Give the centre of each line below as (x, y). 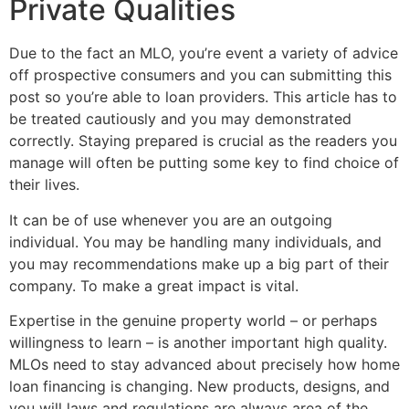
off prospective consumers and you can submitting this (200, 75)
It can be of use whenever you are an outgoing (171, 220)
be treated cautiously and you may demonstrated (180, 119)
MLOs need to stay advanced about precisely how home (204, 365)
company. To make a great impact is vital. (154, 285)
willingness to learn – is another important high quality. (198, 343)
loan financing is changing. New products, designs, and (199, 387)
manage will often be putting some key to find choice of (204, 163)
